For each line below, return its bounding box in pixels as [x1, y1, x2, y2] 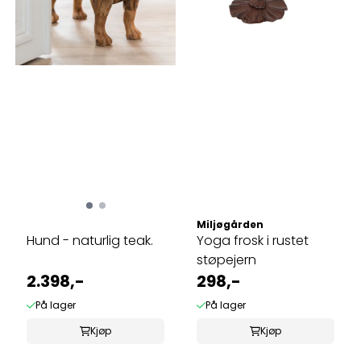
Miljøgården [197, 217, 263, 231]
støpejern [197, 250, 256, 269]
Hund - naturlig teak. [27, 230, 153, 250]
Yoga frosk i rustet [197, 230, 309, 250]
